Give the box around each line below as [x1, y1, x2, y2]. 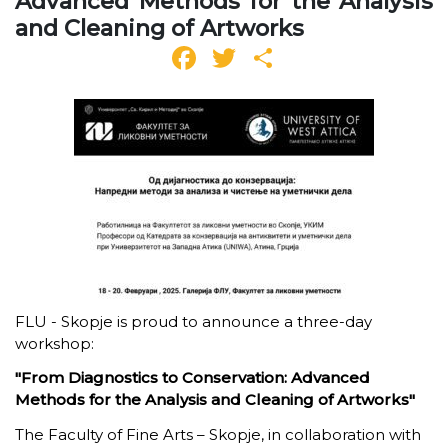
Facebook [200, 37, 358, 77]
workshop [15, 333, 91, 353]
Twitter [240, 37, 356, 77]
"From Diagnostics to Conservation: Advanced [15, 368, 370, 388]
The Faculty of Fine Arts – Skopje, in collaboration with [15, 425, 421, 445]
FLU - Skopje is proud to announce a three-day [15, 311, 372, 331]
